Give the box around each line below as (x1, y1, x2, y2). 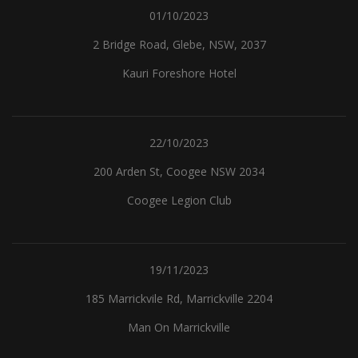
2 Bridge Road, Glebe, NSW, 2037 (92, 37, 266, 52)
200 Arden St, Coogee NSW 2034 (93, 164, 265, 179)
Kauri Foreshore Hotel (121, 66, 237, 81)
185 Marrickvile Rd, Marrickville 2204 (86, 291, 272, 306)
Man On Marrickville (128, 320, 230, 335)
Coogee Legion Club (126, 193, 232, 208)
